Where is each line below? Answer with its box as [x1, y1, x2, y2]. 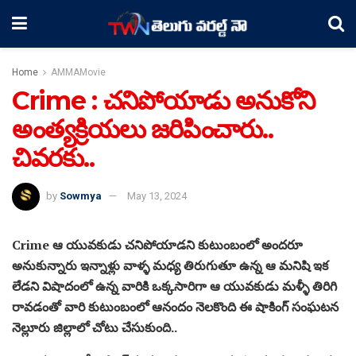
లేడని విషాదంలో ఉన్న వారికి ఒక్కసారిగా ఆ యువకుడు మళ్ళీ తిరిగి [12, 277, 337, 295]
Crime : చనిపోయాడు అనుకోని [12, 85, 315, 116]
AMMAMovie [51, 67, 106, 78]
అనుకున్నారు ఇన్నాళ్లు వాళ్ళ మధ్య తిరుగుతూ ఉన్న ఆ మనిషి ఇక [12, 256, 328, 274]
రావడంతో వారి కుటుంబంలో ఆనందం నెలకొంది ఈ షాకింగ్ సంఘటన [12, 297, 339, 315]
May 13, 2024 [127, 189, 187, 202]
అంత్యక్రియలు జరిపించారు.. [12, 114, 273, 145]
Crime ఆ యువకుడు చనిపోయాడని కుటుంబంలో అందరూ [12, 235, 303, 253]
